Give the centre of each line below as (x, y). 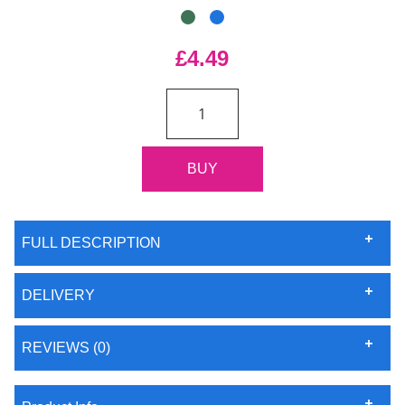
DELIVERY (58, 296)
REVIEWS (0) (66, 348)
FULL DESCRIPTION (91, 243)
